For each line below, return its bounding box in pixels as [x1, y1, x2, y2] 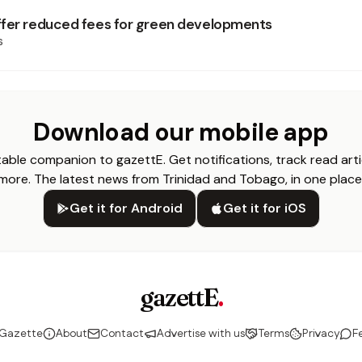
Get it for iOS [222, 200, 306, 217]
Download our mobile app [33, 116, 329, 148]
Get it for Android [69, 200, 183, 217]
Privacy [302, 326, 339, 342]
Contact [100, 326, 144, 342]
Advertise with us [157, 326, 245, 342]
